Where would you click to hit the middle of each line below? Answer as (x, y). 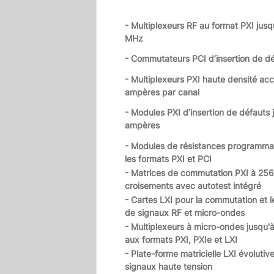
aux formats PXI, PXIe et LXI (181, 239)
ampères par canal (162, 92)
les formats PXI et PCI (168, 158)
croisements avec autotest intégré (193, 185)
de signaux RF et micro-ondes (185, 212)
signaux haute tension (168, 266)
